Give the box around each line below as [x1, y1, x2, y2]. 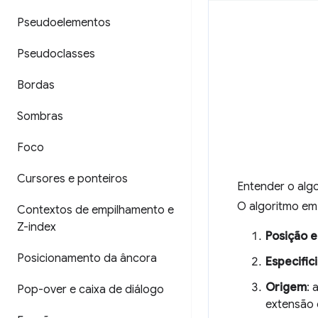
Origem [265, 280, 307, 295]
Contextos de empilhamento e [17, 203, 174, 217]
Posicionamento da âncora [17, 251, 157, 265]
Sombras [17, 109, 63, 124]
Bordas [17, 78, 55, 92]
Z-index [17, 220, 56, 234]
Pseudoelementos [17, 16, 111, 30]
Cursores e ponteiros [17, 172, 128, 186]
